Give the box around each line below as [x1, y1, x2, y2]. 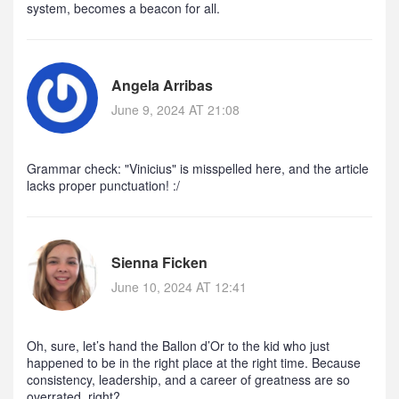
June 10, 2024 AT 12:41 [111, 278, 247, 297]
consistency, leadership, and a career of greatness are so [27, 370, 350, 389]
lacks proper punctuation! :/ [27, 176, 180, 195]
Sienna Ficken [111, 252, 208, 273]
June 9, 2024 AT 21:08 [111, 101, 240, 119]
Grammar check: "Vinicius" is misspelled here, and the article [27, 159, 369, 178]
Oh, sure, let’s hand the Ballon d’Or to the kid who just [27, 337, 330, 355]
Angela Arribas [111, 75, 213, 96]
